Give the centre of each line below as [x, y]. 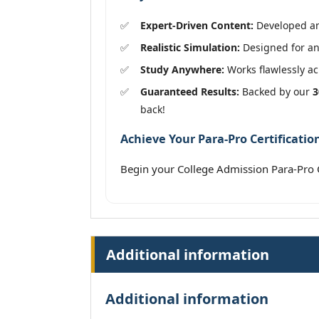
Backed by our [276, 91]
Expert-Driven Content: [197, 25]
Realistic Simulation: [190, 47]
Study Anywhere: [182, 69]
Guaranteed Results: [190, 91]
